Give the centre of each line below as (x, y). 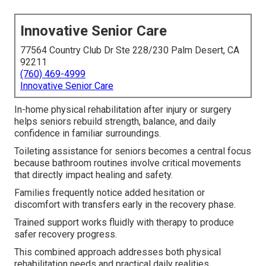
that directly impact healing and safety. (94, 175)
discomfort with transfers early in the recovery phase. (125, 205)
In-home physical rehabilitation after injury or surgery (123, 110)
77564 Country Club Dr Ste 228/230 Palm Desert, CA (130, 50)
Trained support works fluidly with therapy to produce (124, 223)
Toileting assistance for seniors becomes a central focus (133, 151)
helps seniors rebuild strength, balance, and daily (115, 122)
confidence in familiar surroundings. (88, 134)
